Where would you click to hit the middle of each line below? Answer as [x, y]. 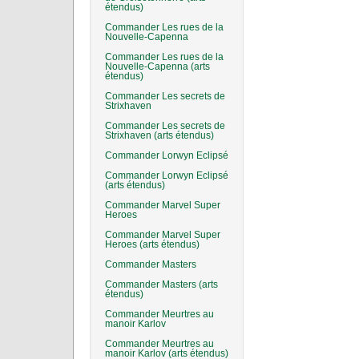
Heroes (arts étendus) [152, 244]
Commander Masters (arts [161, 284]
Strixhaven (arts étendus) [159, 135]
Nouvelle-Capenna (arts [157, 67]
